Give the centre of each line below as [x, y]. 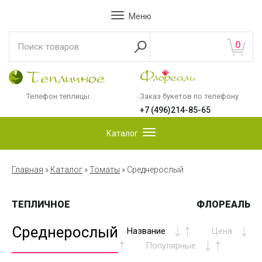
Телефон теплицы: [59, 96]
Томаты [105, 170]
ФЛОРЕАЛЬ [223, 204]
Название [146, 231]
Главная [27, 170]
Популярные [171, 245]
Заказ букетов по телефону [189, 96]
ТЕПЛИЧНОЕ [41, 204]
